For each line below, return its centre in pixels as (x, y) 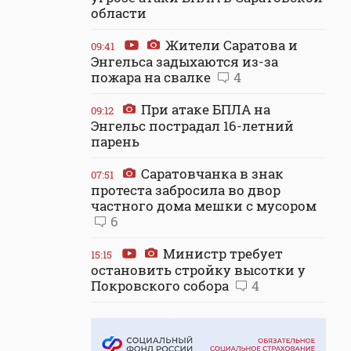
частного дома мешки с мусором (204, 206)
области (119, 13)
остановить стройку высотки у (198, 270)
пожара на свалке (152, 77)
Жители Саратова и (230, 45)
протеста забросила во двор (186, 190)
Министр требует (221, 253)
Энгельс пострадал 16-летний (192, 126)
